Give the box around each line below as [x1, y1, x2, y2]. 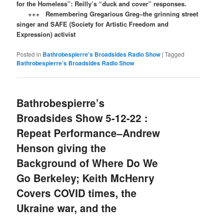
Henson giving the [16, 140, 107, 155]
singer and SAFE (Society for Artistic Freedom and [16, 19, 169, 29]
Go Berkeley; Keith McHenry [16, 170, 155, 185]
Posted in [16, 49, 42, 58]
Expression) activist [16, 30, 76, 39]
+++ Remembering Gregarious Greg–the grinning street [16, 9, 199, 19]
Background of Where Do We [16, 155, 158, 170]
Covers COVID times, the [16, 185, 137, 200]
